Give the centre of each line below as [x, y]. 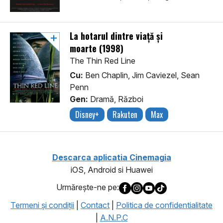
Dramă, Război [116, 99]
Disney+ [87, 115]
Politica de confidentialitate [164, 205]
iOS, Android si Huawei [111, 170]
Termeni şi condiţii [42, 205]
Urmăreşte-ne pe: [88, 187]
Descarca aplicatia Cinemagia [111, 158]
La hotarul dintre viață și [116, 36]
